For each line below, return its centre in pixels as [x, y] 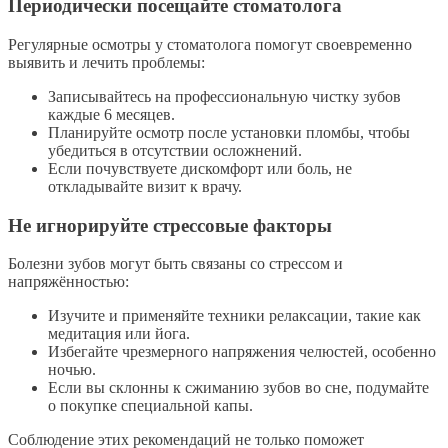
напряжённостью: [68, 282]
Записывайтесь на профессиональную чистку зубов [224, 96]
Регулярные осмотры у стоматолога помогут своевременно [210, 44]
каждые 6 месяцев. [111, 114]
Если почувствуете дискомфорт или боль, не [200, 168]
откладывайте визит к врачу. [145, 186]
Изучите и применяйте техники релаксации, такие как [234, 316]
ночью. [72, 370]
